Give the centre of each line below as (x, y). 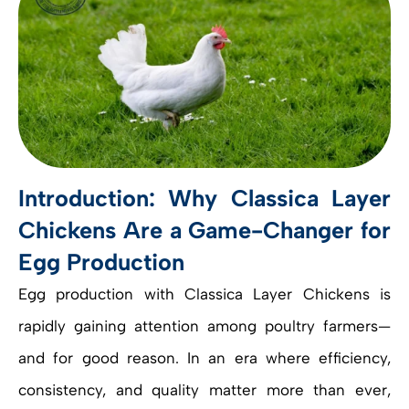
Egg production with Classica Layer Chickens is (204, 294)
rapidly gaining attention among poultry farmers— (204, 326)
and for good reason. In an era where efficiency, (204, 358)
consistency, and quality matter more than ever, (204, 390)
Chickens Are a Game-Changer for (204, 231)
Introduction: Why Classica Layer (204, 199)
